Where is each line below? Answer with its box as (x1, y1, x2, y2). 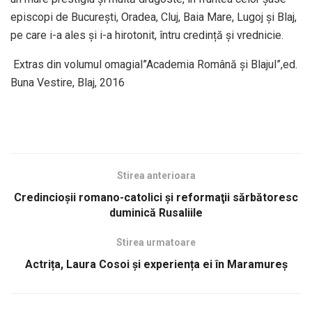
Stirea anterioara (116, 170, 196, 182)
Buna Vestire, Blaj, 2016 (10, 76, 125, 90)
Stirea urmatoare (116, 237, 196, 249)
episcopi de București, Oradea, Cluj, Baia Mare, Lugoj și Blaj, (10, 10, 297, 24)
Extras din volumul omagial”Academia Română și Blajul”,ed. (10, 58, 297, 72)
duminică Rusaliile (109, 206, 203, 220)
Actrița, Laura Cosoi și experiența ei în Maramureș (24, 258, 288, 272)
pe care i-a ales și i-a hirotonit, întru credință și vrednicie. (10, 29, 283, 42)
